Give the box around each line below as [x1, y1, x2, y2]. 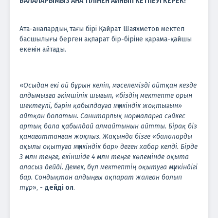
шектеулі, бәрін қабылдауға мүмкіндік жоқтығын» [19, 101, 182, 110]
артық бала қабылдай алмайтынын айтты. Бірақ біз [19, 122, 197, 130]
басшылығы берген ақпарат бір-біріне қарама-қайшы [19, 35, 192, 43]
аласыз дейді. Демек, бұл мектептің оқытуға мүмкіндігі [19, 163, 198, 171]
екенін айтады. [19, 45, 66, 54]
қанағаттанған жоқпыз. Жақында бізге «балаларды [19, 132, 192, 141]
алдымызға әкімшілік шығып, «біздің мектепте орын [19, 91, 192, 100]
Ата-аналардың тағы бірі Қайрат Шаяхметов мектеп [19, 24, 184, 33]
